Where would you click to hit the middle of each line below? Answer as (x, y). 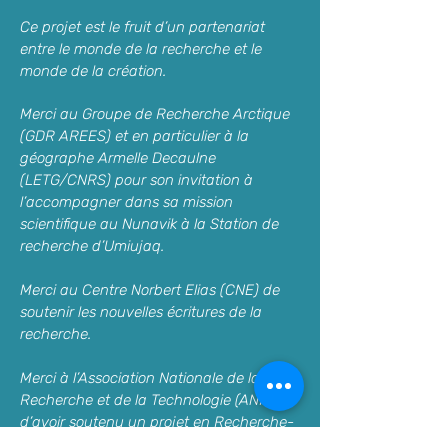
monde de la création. (93, 71)
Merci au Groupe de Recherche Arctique (155, 114)
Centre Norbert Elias (149, 290)
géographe (59, 158)
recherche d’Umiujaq (90, 246)
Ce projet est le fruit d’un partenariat (142, 27)
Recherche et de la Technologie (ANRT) (151, 400)
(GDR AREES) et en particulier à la (134, 136)
